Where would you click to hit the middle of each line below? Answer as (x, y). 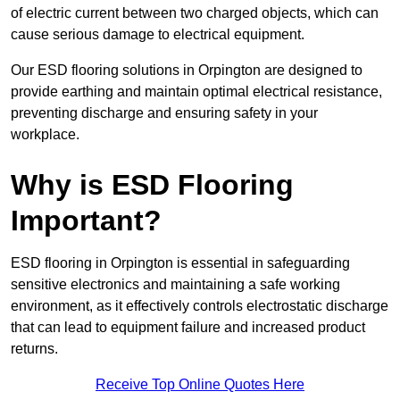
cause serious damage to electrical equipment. (158, 35)
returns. (34, 349)
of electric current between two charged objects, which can (195, 13)
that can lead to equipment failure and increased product (188, 328)
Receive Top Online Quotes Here (200, 385)
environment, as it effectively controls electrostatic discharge (200, 306)
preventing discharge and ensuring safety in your (164, 113)
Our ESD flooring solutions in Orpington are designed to (187, 71)
